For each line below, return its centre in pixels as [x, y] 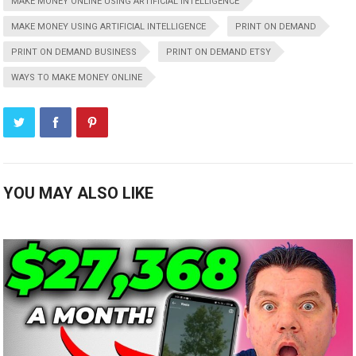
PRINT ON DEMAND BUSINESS [74, 52]
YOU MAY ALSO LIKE [79, 193]
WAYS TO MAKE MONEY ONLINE [77, 77]
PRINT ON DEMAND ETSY [219, 52]
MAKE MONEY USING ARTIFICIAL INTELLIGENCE [109, 26]
